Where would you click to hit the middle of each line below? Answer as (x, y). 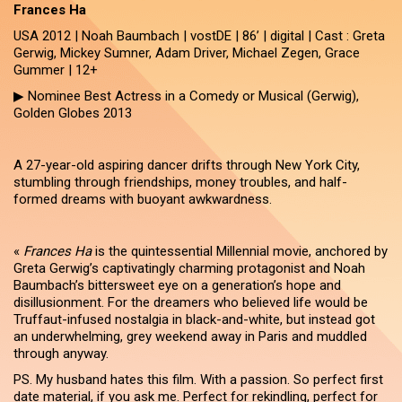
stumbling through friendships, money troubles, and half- (180, 182)
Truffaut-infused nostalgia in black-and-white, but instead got (194, 319)
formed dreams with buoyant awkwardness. (143, 199)
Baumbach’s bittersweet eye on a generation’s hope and (177, 285)
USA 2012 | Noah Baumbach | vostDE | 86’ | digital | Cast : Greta (199, 36)
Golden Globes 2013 (73, 113)
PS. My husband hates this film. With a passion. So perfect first (198, 380)
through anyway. (61, 354)
